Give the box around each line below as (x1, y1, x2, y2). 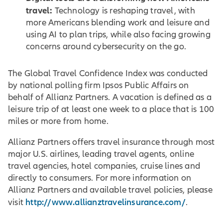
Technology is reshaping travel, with (52, 5, 195, 16)
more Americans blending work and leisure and (26, 17, 210, 28)
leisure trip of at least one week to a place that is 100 (8, 104, 215, 114)
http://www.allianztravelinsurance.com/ (25, 196, 186, 208)
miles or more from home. (8, 115, 109, 126)
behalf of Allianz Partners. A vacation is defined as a (8, 92, 212, 103)
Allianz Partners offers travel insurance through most (8, 136, 215, 147)
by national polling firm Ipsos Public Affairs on (8, 80, 189, 91)
